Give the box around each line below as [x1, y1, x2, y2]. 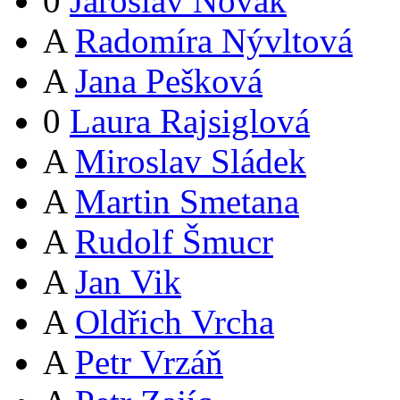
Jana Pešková [75, 62, 262, 101]
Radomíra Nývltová [75, 21, 353, 61]
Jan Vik [75, 262, 181, 302]
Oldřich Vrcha [75, 303, 274, 342]
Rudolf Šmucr [75, 222, 273, 262]
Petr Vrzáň [75, 343, 223, 382]
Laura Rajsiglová [70, 102, 310, 141]
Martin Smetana [75, 182, 299, 221]
